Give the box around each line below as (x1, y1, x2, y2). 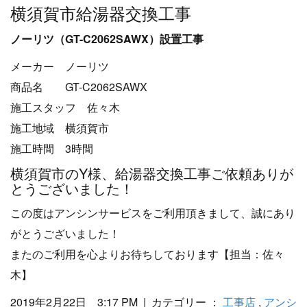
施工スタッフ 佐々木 (10, 99, 120, 115)
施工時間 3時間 (10, 140, 93, 156)
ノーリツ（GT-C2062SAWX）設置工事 (10, 30, 204, 47)
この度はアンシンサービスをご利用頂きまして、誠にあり (10, 204, 295, 221)
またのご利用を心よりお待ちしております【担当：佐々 (10, 245, 284, 262)
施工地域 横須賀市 (10, 119, 109, 136)
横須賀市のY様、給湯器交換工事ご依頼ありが (10, 162, 293, 183)
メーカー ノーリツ (10, 58, 109, 74)
